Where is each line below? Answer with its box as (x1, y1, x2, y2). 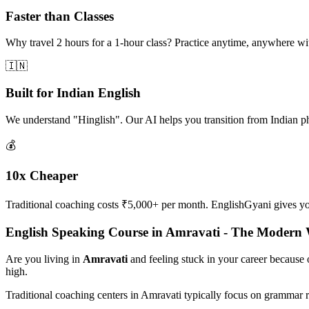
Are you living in (6, 252, 83, 265)
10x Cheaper (6, 168, 78, 183)
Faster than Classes (6, 8, 114, 23)
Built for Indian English (6, 86, 141, 101)
